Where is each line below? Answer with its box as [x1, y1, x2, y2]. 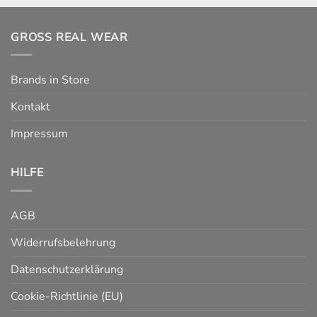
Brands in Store [11, 72, 90, 88]
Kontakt [11, 99, 50, 115]
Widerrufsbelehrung [11, 234, 115, 250]
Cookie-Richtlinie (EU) [11, 288, 123, 304]
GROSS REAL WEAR [11, 29, 128, 45]
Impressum [11, 126, 68, 142]
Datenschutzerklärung [11, 261, 123, 277]
